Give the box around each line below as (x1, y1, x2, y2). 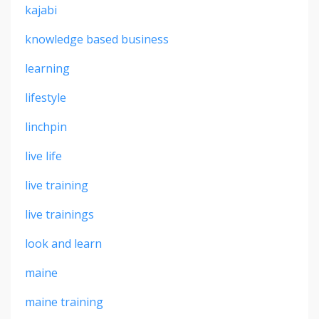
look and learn (25, 235, 102, 251)
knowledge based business (25, 31, 169, 47)
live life (25, 147, 62, 164)
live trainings (25, 206, 94, 222)
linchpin (25, 118, 67, 135)
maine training (25, 293, 103, 310)
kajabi (25, 1, 57, 18)
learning (25, 60, 70, 76)
